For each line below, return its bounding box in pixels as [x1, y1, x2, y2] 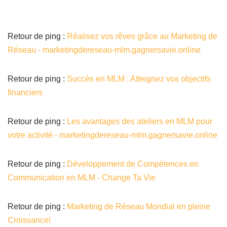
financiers [8, 88, 43, 97]
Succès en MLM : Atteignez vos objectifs [67, 74, 211, 84]
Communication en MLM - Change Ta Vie [8, 173, 156, 182]
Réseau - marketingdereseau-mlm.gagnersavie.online [8, 46, 201, 55]
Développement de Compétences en [67, 160, 199, 169]
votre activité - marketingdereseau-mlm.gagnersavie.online [8, 131, 217, 140]
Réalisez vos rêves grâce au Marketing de [67, 32, 217, 41]
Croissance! [8, 216, 51, 225]
